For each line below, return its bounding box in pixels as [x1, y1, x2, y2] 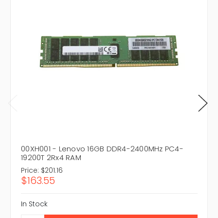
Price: [21, 165, 39, 176]
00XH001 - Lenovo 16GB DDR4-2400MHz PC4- [21, 144, 183, 154]
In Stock [21, 199, 48, 209]
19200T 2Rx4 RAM [21, 152, 81, 163]
